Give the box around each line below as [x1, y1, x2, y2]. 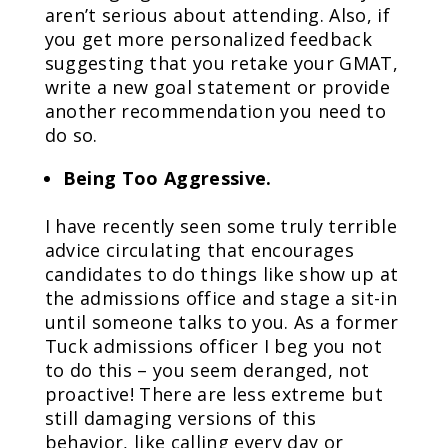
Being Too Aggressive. [62, 166, 272, 190]
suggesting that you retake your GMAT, [44, 51, 399, 75]
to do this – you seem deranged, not [44, 358, 370, 382]
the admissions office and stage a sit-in [44, 286, 397, 310]
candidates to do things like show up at [44, 262, 399, 286]
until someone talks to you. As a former [44, 310, 399, 334]
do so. [44, 123, 98, 147]
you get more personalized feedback [44, 27, 373, 51]
